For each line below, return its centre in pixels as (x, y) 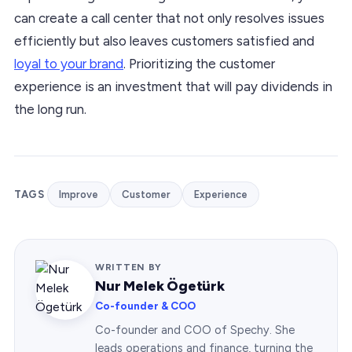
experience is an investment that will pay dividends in (173, 86)
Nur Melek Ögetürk (160, 286)
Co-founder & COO (145, 305)
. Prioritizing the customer (199, 63)
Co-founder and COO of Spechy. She (195, 330)
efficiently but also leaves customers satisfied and (164, 40)
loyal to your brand (69, 63)
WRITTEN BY (129, 267)
